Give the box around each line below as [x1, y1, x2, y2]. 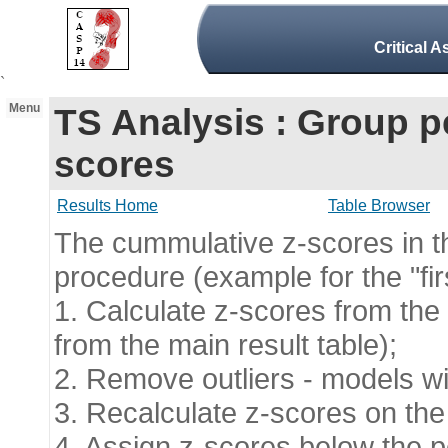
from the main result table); [54, 328, 397, 361]
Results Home [57, 197, 158, 214]
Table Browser [328, 197, 430, 214]
